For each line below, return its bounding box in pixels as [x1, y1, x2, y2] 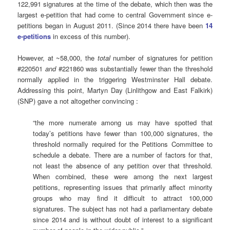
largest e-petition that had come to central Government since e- [17, 9, 213, 20]
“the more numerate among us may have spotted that [33, 118, 213, 127]
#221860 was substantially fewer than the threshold [55, 63, 213, 73]
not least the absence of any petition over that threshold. [33, 161, 213, 170]
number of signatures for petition [110, 52, 213, 63]
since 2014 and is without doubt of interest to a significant [33, 215, 213, 224]
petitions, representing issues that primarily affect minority [33, 182, 213, 192]
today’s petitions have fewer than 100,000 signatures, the [33, 128, 213, 138]
